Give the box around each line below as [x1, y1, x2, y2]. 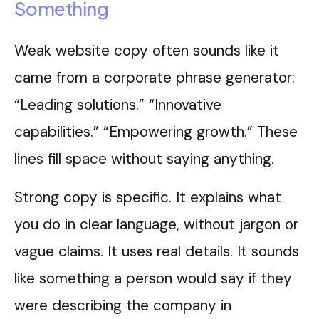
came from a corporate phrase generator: [14, 68, 295, 88]
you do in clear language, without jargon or [14, 214, 298, 234]
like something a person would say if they [14, 268, 292, 288]
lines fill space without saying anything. [14, 149, 274, 169]
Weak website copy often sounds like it [14, 41, 279, 61]
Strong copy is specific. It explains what [14, 187, 281, 207]
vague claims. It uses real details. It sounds [14, 241, 299, 261]
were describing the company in [14, 296, 231, 315]
